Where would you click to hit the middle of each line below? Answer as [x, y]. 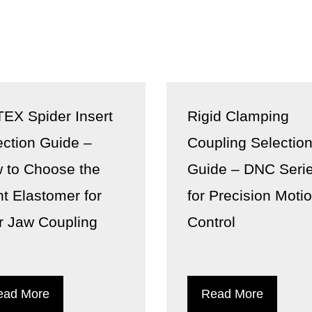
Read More [232, 294]
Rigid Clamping [238, 116]
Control [211, 222]
